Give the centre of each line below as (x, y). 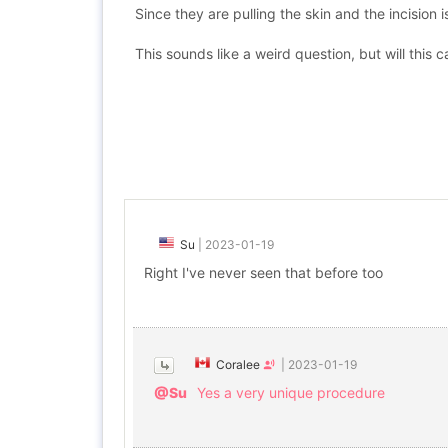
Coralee (238, 364)
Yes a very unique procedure (291, 392)
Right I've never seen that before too (263, 272)
